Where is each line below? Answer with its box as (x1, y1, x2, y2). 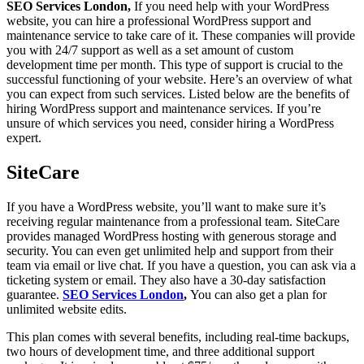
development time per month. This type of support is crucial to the (6, 58, 343, 72)
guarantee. (6, 288, 63, 302)
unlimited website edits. (6, 302, 127, 317)
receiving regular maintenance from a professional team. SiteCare (6, 214, 340, 229)
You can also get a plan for (190, 288, 327, 302)
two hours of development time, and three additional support (6, 344, 314, 359)
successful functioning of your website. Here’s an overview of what (6, 72, 352, 87)
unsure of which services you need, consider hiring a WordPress (6, 116, 334, 131)
